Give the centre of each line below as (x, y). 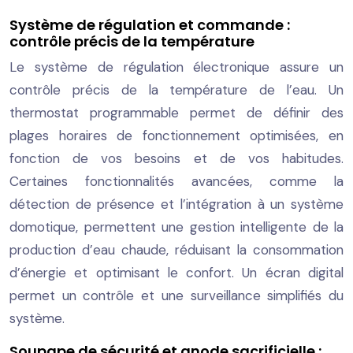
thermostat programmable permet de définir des (176, 112)
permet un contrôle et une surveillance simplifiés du (176, 295)
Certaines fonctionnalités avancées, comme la (176, 181)
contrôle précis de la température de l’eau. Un (176, 89)
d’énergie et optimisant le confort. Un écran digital (176, 272)
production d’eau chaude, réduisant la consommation (176, 249)
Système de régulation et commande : (150, 24)
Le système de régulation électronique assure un (176, 67)
